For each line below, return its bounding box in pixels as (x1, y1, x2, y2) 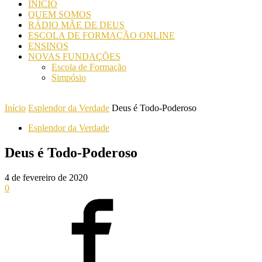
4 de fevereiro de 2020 (5, 172, 88, 182)
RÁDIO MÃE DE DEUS (28, 20, 125, 30)
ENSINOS (28, 41, 68, 51)
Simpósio (51, 73, 86, 82)
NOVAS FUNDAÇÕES (28, 51, 120, 61)
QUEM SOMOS (28, 9, 91, 19)
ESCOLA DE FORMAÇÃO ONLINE (28, 30, 175, 40)
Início (5, 103, 26, 113)
